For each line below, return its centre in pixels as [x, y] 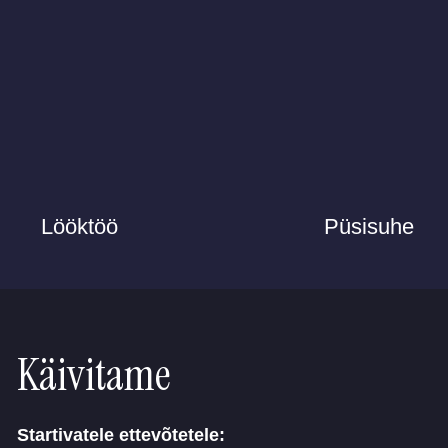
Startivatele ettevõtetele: [121, 435]
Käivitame [94, 375]
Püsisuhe [369, 226]
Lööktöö [79, 226]
